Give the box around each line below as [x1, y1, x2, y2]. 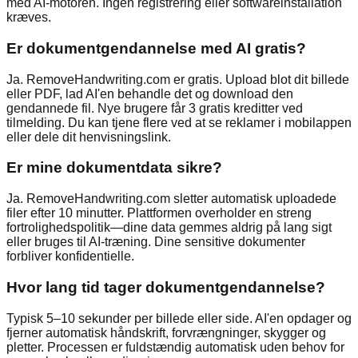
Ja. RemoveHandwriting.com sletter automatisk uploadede [6, 192, 336, 206]
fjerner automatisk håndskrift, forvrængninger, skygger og [6, 325, 326, 340]
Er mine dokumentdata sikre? [6, 159, 222, 177]
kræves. [6, 10, 51, 25]
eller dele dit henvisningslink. [6, 129, 171, 144]
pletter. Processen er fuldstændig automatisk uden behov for [6, 340, 344, 354]
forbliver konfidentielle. [6, 249, 134, 264]
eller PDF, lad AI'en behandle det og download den [6, 86, 293, 101]
